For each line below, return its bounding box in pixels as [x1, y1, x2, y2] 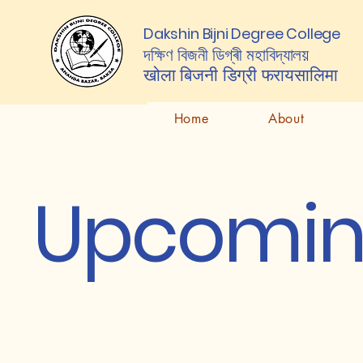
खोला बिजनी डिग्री [143, 63, 262, 87]
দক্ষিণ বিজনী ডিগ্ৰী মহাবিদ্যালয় [143, 43, 310, 66]
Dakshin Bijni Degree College [143, 23, 340, 44]
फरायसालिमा [261, 63, 338, 87]
